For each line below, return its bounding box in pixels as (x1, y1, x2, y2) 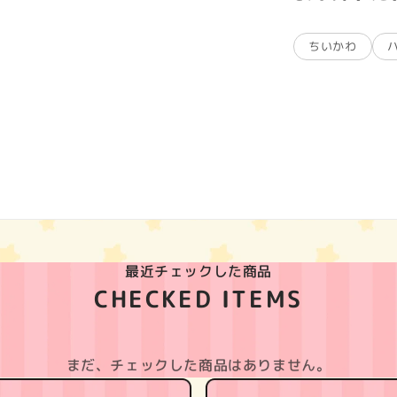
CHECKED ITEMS (94, 283, 303, 315)
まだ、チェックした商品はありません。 (66, 355, 331, 376)
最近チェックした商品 (125, 261, 272, 282)
